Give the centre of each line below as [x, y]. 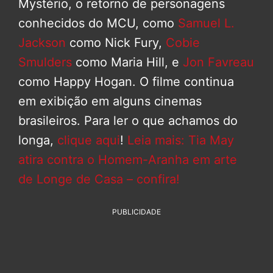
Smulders [47, 62]
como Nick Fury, [116, 42]
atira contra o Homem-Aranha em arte [128, 159]
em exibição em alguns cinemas [110, 101]
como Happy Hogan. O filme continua [126, 81]
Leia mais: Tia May [181, 140]
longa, [38, 140]
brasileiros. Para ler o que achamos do [128, 120]
